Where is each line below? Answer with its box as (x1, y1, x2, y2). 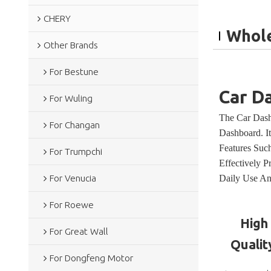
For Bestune (49, 66, 99, 77)
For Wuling (49, 93, 93, 103)
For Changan (49, 119, 100, 130)
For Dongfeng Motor (49, 252, 133, 263)
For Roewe (49, 199, 94, 210)
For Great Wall (49, 226, 108, 237)
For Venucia (49, 172, 96, 183)
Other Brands (43, 39, 98, 50)
